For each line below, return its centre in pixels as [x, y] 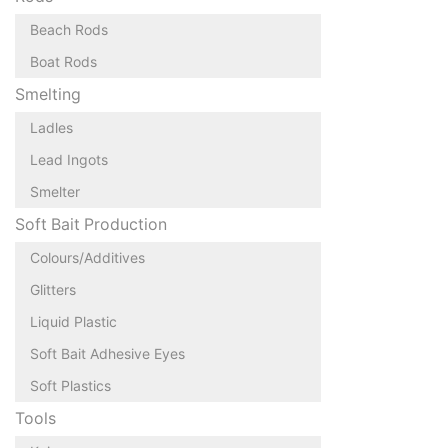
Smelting [48, 94]
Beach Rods [69, 29]
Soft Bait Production [91, 224]
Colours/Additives [87, 257]
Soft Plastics [70, 385]
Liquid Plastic [73, 321]
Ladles [51, 127]
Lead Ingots [69, 159]
